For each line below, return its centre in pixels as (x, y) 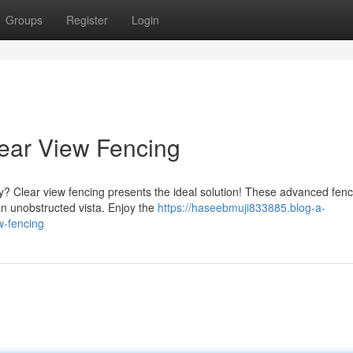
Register (87, 20)
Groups (24, 20)
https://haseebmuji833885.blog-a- (242, 207)
